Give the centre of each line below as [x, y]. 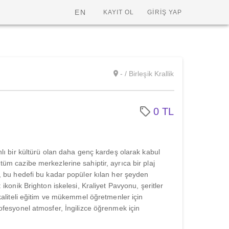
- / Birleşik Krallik [147, 74]
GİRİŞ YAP [165, 12]
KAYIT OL [119, 12]
